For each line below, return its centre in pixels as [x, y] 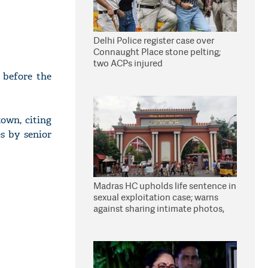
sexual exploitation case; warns [156, 197]
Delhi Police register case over [154, 40]
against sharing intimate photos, [159, 208]
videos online [121, 220]
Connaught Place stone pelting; [157, 52]
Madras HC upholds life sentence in [165, 186]
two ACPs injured [128, 63]
